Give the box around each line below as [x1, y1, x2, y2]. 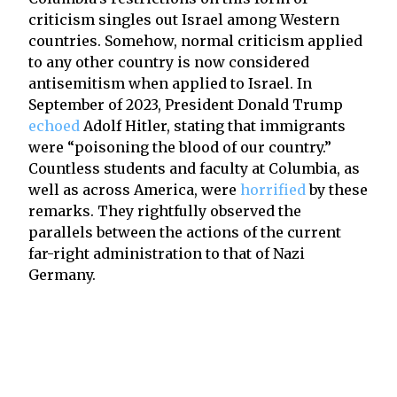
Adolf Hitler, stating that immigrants [80, 116, 346, 135]
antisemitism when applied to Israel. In [28, 74, 312, 92]
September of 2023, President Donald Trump [28, 95, 343, 113]
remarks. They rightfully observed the [28, 201, 301, 220]
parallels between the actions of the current [28, 222, 341, 241]
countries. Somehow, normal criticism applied [28, 31, 362, 50]
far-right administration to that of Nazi [28, 244, 305, 262]
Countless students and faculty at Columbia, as [28, 159, 360, 177]
